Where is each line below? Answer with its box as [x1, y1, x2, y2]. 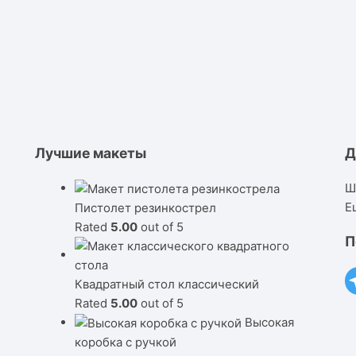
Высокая [244, 314, 294, 330]
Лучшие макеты [34, 145, 146, 162]
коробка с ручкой [74, 334, 176, 350]
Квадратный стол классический [74, 276, 259, 292]
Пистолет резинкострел [74, 199, 216, 215]
